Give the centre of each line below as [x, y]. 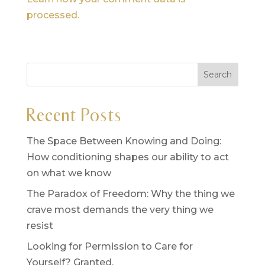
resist [40, 225]
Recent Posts [74, 115]
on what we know [69, 173]
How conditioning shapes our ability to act [127, 157]
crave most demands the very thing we [120, 209]
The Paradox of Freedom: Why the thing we [130, 193]
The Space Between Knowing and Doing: [124, 141]
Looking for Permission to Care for [109, 246]
